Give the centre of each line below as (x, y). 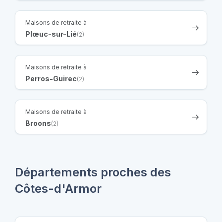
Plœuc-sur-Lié (51, 34)
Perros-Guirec (51, 79)
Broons (38, 123)
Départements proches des (93, 172)
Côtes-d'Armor (58, 189)
